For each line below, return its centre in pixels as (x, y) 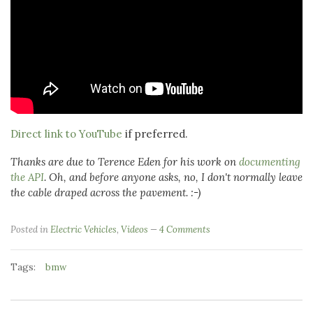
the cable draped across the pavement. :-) (105, 193)
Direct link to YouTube (66, 134)
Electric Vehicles (83, 230)
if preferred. (155, 134)
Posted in (30, 230)
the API (27, 177)
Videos (134, 230)
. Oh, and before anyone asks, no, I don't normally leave (173, 177)
